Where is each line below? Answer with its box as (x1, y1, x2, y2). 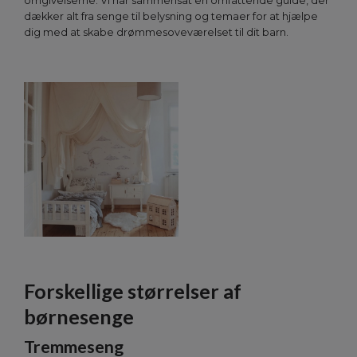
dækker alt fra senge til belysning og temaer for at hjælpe (24, 10, 318, 23)
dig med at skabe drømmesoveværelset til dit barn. (24, 26, 288, 39)
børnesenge (24, 304, 134, 329)
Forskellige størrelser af (24, 279, 241, 304)
